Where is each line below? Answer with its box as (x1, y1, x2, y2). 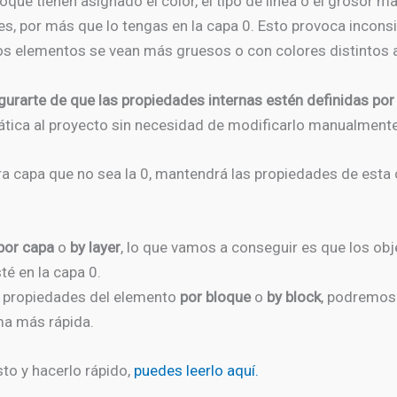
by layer (66, 238, 121, 256)
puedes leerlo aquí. (134, 362, 259, 380)
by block (267, 288, 321, 306)
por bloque (180, 288, 251, 306)
